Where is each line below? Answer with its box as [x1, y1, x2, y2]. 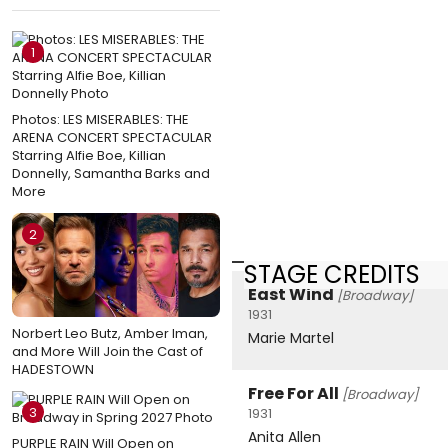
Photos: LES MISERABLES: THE [12, 109, 189, 129]
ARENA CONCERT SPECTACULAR [12, 127, 212, 147]
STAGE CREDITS [244, 257, 420, 291]
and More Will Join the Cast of [12, 341, 203, 361]
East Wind [248, 283, 334, 307]
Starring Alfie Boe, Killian [12, 145, 166, 165]
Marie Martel [248, 328, 334, 349]
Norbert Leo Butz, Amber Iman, [12, 323, 208, 343]
